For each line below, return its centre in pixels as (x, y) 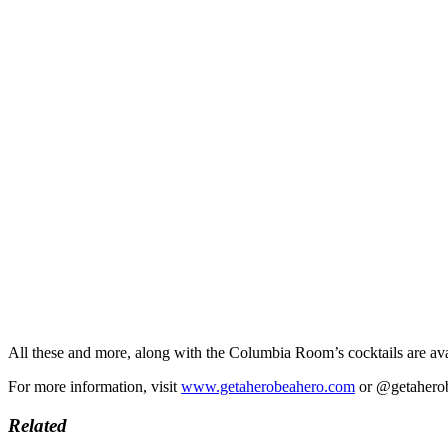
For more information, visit (94, 387)
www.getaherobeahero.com (268, 387)
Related (37, 425)
